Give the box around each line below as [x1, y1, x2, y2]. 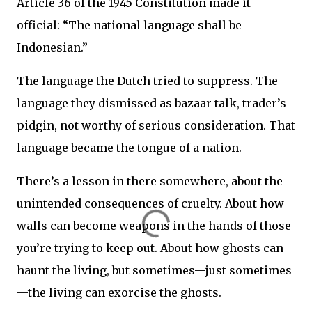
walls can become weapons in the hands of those [17, 218, 291, 233]
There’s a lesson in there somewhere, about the [17, 173, 283, 188]
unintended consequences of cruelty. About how [17, 196, 284, 210]
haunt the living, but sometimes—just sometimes [17, 263, 292, 277]
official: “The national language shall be [17, 17, 242, 32]
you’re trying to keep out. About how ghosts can [17, 240, 283, 255]
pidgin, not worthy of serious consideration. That [17, 118, 295, 132]
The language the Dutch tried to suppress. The [17, 73, 278, 88]
